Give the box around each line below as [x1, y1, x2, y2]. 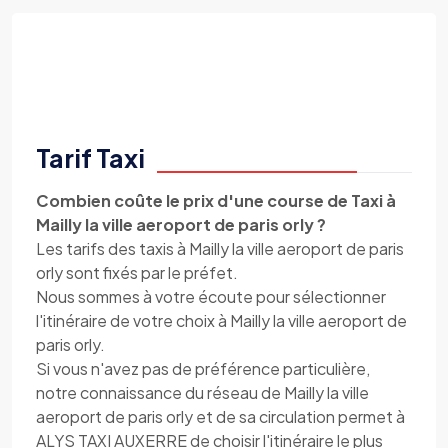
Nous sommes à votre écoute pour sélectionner [36, 286, 386, 307]
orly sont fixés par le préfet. [36, 262, 238, 283]
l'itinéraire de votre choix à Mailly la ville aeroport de [36, 310, 407, 331]
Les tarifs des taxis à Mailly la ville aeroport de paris [36, 238, 404, 259]
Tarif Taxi [36, 142, 145, 174]
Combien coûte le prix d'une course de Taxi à [36, 190, 396, 211]
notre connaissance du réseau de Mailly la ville [36, 382, 369, 403]
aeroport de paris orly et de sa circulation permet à [36, 406, 405, 427]
